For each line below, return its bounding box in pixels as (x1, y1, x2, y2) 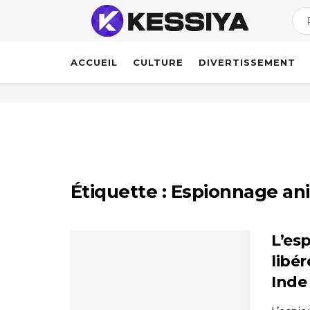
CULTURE (133, 57, 183, 68)
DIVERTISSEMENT (199, 57, 295, 68)
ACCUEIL (71, 57, 118, 68)
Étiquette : (71, 181, 171, 203)
